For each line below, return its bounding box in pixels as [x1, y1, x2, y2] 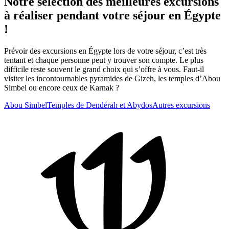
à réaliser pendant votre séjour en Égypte [4, 8, 221, 22]
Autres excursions [152, 100, 210, 109]
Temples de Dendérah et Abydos [47, 100, 152, 109]
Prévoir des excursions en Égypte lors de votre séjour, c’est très [4, 46, 207, 55]
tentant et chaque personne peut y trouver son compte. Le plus [4, 55, 203, 64]
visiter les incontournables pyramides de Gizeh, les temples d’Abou [4, 74, 220, 83]
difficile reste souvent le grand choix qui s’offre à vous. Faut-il [4, 64, 204, 74]
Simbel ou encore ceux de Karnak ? [4, 83, 119, 92]
